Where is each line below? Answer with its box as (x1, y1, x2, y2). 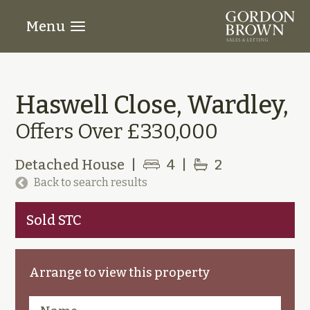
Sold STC (26, 212, 82, 228)
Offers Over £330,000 (15, 119, 219, 144)
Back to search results (33, 176, 147, 189)
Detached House (15, 156, 125, 173)
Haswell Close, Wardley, (15, 90, 289, 120)
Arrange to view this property (29, 265, 210, 280)
